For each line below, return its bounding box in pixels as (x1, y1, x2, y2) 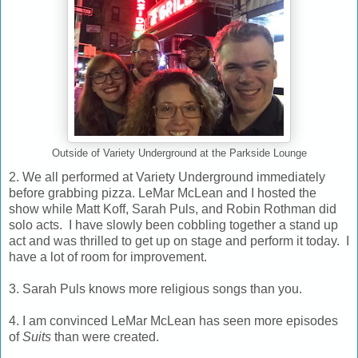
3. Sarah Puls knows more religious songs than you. (9, 282, 302, 296)
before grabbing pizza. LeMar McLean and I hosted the (9, 186, 316, 201)
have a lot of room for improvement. (9, 250, 207, 265)
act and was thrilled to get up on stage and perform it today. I (9, 234, 349, 249)
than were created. (51, 330, 159, 344)
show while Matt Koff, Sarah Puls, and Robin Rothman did (9, 202, 336, 217)
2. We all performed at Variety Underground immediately (9, 170, 325, 185)
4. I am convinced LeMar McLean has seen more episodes (9, 314, 338, 328)
